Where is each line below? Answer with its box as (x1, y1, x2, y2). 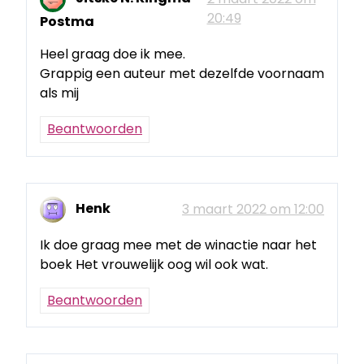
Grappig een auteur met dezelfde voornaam (40, 64, 324, 84)
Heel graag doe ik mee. (40, 45, 185, 64)
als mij (40, 84, 79, 103)
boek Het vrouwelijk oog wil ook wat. (40, 254, 268, 274)
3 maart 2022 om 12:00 (182, 199, 324, 219)
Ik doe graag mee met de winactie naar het (40, 235, 317, 254)
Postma (40, 12, 94, 32)
